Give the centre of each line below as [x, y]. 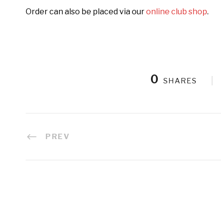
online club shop [177, 12]
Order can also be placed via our [86, 12]
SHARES [180, 81]
